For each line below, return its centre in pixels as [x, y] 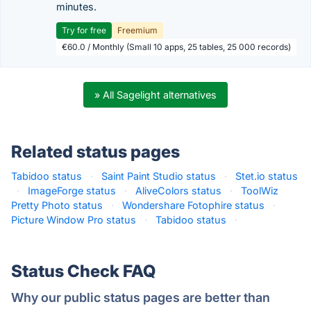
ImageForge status [72, 191]
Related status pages [95, 152]
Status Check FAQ [83, 271]
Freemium [137, 30]
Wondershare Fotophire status [193, 205]
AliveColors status [178, 191]
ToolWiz [260, 191]
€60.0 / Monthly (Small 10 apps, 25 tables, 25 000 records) [176, 47]
